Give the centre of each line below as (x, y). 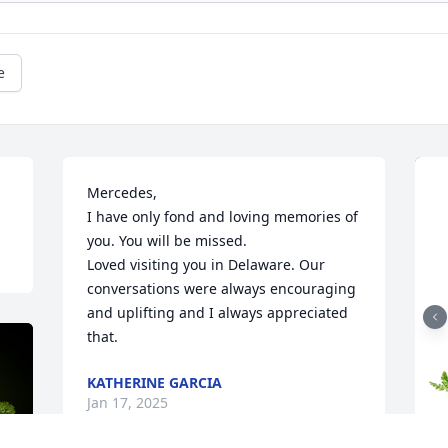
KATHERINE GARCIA (155, 383)
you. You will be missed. (167, 241)
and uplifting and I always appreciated (218, 313)
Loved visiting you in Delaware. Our (206, 265)
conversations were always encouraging (222, 289)
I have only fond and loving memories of (223, 217)
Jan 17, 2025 (128, 403)
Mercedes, (122, 193)
